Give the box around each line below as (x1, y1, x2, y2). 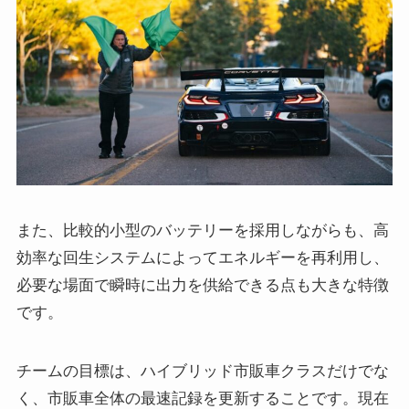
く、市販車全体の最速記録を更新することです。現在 (16, 389, 389, 407)
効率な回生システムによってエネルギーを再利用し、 (16, 248, 389, 267)
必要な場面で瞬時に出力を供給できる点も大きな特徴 (16, 276, 389, 294)
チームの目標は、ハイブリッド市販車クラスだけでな (16, 362, 389, 380)
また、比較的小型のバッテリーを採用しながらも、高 (16, 221, 389, 239)
